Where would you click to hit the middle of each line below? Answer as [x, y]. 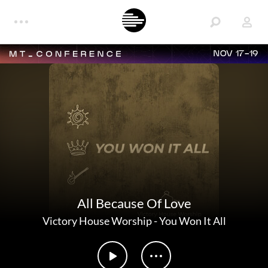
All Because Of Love [134, 203]
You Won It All [192, 221]
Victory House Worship [97, 221]
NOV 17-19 [236, 54]
